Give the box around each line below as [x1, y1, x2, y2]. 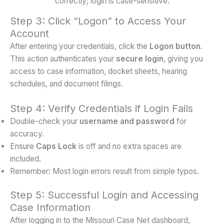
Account [10, 27, 49, 39]
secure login [116, 53, 163, 63]
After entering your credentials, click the [10, 41, 149, 51]
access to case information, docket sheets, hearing [10, 66, 187, 76]
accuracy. [10, 128, 44, 138]
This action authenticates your [10, 53, 116, 63]
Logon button [149, 41, 200, 51]
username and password [79, 116, 174, 126]
